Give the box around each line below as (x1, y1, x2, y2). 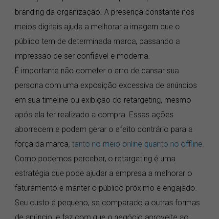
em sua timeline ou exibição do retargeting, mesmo (15, 95, 191, 105)
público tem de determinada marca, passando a (15, 36, 180, 46)
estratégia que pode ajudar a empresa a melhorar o (15, 168, 192, 178)
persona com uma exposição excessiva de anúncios (15, 80, 197, 90)
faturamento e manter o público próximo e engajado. (15, 183, 197, 193)
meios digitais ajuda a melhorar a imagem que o (15, 22, 180, 31)
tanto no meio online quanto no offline (72, 139, 202, 149)
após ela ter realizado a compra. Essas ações (15, 109, 174, 119)
